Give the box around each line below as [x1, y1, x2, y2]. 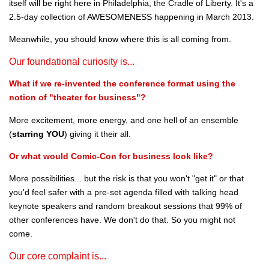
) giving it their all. [64, 128, 131, 139]
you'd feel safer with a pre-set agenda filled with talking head [9, 187, 238, 198]
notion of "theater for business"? [9, 92, 146, 103]
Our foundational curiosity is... [9, 56, 134, 67]
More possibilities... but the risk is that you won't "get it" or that [9, 174, 244, 184]
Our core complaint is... [9, 251, 106, 262]
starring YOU [12, 128, 64, 139]
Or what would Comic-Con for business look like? [9, 151, 213, 161]
